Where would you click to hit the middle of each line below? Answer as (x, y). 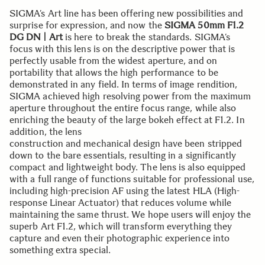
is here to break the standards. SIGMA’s (146, 37)
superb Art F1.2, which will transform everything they (121, 226)
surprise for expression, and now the (87, 25)
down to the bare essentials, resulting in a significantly (123, 155)
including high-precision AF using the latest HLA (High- (125, 191)
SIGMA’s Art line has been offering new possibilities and (127, 13)
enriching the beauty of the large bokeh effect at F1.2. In (127, 120)
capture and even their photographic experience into (120, 238)
